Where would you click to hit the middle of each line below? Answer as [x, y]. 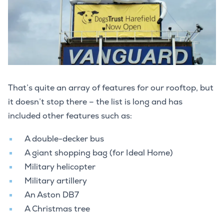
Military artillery [55, 181]
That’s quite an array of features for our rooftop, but [111, 88]
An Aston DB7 [51, 195]
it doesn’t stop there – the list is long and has [95, 102]
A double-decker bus [64, 139]
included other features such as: [70, 116]
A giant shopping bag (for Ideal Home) [98, 153]
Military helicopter [60, 167]
